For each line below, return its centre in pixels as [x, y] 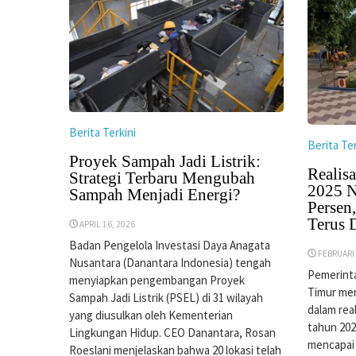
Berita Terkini [103, 132]
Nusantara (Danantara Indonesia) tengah [170, 262]
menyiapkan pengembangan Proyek [157, 280]
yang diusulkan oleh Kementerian [151, 315]
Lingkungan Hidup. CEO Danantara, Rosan [172, 332]
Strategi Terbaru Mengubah [162, 178]
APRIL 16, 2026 [108, 224]
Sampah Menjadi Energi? [155, 194]
